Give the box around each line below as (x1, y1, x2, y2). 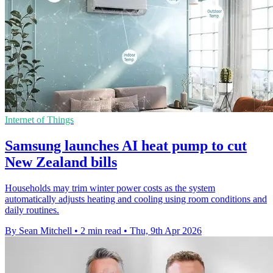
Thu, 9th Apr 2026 (130, 225, 202, 236)
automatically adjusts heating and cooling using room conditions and (5, 193, 267, 204)
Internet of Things (5, 114, 74, 125)
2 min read (80, 225, 121, 236)
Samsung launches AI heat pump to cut (5, 137, 247, 154)
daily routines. (5, 204, 59, 215)
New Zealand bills (5, 154, 117, 170)
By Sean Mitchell (5, 225, 72, 236)
